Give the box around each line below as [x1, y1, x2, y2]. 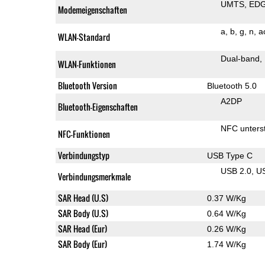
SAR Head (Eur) [57, 222, 107, 235]
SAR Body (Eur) [57, 237, 107, 250]
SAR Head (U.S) [57, 191, 108, 204]
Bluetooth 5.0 [206, 80, 257, 91]
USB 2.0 [220, 166, 251, 176]
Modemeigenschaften [57, 3, 127, 16]
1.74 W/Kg [206, 239, 246, 249]
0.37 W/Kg [206, 193, 246, 203]
